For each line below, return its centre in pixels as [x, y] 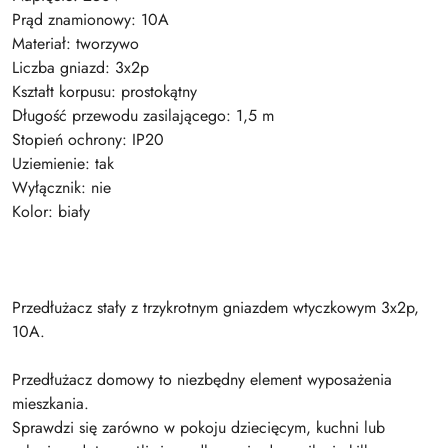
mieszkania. [50, 404]
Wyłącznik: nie [61, 188]
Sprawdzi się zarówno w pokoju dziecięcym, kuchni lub [198, 428]
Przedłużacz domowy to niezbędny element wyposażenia [202, 380]
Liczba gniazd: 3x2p [80, 68]
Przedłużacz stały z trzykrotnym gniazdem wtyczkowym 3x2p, [215, 308]
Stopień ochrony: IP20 [88, 140]
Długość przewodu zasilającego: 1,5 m [143, 116]
